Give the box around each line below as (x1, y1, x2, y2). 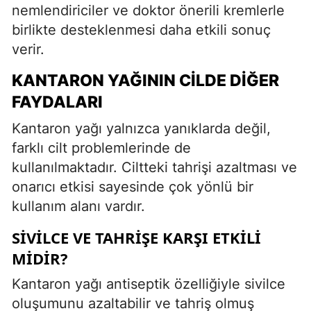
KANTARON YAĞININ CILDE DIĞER (12, 70, 279, 90)
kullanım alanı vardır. (12, 197, 145, 215)
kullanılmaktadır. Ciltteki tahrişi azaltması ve (12, 158, 297, 176)
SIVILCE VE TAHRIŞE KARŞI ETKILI (12, 226, 261, 248)
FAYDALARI (12, 92, 103, 112)
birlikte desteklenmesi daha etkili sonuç (12, 21, 271, 38)
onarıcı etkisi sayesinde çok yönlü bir (12, 178, 253, 195)
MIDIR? (12, 247, 68, 269)
